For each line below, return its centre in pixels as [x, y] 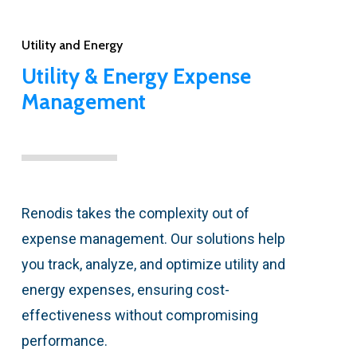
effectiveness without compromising [139, 315]
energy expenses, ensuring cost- [125, 289]
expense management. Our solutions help [153, 238]
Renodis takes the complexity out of [135, 213]
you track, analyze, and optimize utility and [153, 264]
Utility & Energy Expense [136, 76]
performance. [64, 340]
